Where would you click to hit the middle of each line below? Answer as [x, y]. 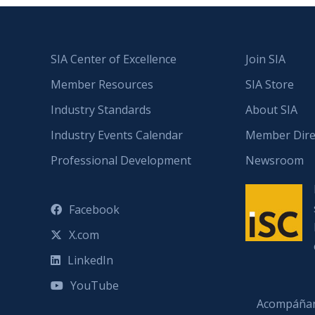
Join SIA [265, 59]
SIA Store [269, 85]
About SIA [271, 110]
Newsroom [274, 161]
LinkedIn [90, 261]
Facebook [94, 210]
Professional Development [121, 161]
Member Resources [102, 85]
